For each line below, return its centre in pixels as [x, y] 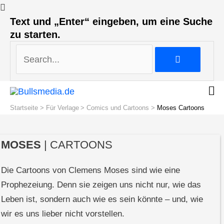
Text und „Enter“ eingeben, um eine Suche [111, 21]
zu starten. [35, 34]
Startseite [24, 108]
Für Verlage [62, 108]
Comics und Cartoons [118, 108]
